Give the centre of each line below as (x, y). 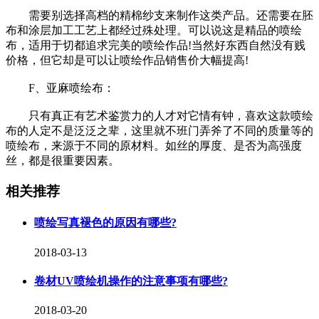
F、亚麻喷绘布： (60, 88)
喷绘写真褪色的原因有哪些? (105, 223)
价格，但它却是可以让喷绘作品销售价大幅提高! (127, 61)
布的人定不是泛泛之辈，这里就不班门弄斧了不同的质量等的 (159, 131)
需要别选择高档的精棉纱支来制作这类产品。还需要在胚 (159, 16)
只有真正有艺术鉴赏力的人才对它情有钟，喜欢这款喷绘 (159, 116)
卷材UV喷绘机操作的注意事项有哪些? (131, 281)
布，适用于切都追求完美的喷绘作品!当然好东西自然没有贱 (156, 46)
